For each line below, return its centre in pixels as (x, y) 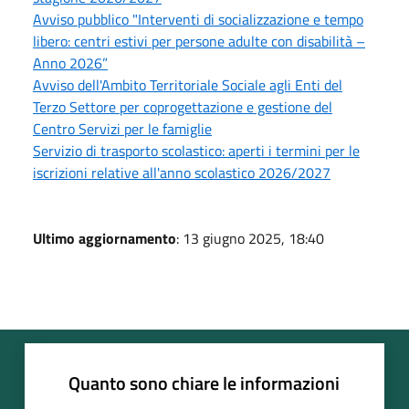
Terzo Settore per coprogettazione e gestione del (183, 107)
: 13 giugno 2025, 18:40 (250, 239)
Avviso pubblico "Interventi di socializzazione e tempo (198, 20)
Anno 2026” (70, 63)
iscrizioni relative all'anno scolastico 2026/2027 (182, 173)
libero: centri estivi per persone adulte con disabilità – (199, 42)
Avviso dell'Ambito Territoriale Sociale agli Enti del (188, 85)
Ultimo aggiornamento (105, 239)
